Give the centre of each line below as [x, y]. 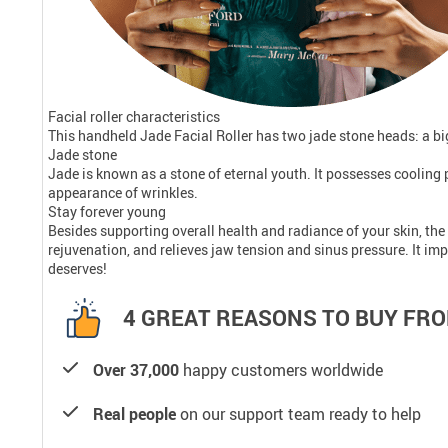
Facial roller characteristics [134, 116]
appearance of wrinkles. [123, 192]
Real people [134, 413]
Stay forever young [107, 211]
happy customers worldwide [281, 369]
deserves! [77, 268]
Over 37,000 [136, 369]
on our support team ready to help [298, 413]
